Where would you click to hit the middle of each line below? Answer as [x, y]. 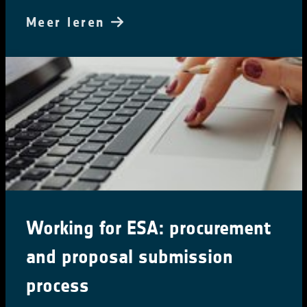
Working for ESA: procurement [148, 229]
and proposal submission [129, 257]
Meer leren [68, 22]
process [57, 286]
